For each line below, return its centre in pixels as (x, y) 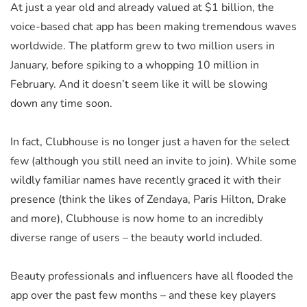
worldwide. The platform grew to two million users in (143, 46)
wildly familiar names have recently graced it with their (146, 180)
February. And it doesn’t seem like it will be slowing (139, 84)
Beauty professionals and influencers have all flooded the (152, 276)
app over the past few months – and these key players (143, 295)
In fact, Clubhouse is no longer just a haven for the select (150, 142)
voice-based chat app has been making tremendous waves (153, 26)
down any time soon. (61, 103)
